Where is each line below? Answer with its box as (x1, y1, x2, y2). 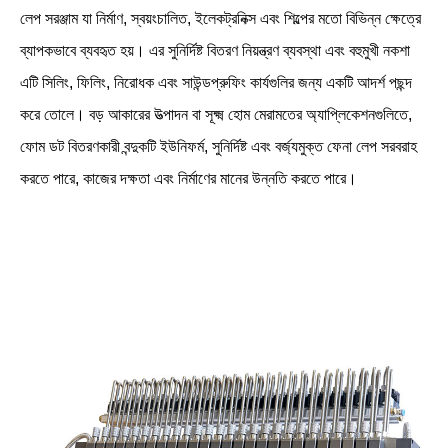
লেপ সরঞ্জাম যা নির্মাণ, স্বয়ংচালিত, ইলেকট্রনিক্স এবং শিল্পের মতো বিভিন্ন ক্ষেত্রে (20, 10, 421, 28)
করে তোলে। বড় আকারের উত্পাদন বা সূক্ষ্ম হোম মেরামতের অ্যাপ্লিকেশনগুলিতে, (20, 106, 412, 124)
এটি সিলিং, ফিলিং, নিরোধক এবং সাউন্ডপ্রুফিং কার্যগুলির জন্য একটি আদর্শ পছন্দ (20, 74, 412, 92)
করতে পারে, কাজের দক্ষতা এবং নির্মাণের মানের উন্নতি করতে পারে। (20, 170, 357, 188)
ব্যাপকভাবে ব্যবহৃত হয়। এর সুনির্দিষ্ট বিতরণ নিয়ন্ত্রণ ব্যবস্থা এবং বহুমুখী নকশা (20, 42, 410, 60)
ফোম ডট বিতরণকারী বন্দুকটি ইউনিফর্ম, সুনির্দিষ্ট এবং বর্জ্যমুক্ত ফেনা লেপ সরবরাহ (20, 138, 417, 156)
